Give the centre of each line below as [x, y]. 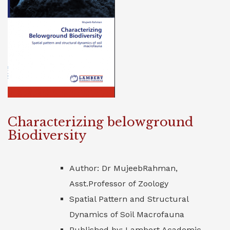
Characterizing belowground [100, 122]
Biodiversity [47, 135]
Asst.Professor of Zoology [119, 184]
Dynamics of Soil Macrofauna [127, 214]
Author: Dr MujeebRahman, [123, 168]
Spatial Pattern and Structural [129, 199]
